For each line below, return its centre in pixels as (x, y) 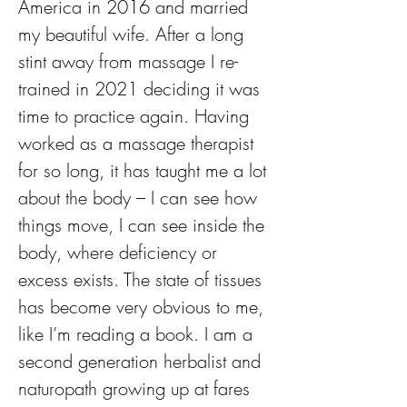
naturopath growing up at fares (137, 388)
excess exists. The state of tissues (143, 279)
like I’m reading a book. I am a (138, 334)
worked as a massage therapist (139, 143)
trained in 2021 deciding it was (142, 89)
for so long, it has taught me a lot (145, 170)
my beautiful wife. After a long (134, 34)
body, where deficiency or (120, 252)
